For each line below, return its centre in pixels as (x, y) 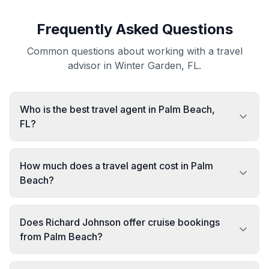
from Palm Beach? (61, 237)
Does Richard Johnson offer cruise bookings (120, 222)
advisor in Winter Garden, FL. (134, 65)
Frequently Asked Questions (134, 29)
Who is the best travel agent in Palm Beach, (117, 109)
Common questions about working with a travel (134, 51)
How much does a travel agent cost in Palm (116, 166)
